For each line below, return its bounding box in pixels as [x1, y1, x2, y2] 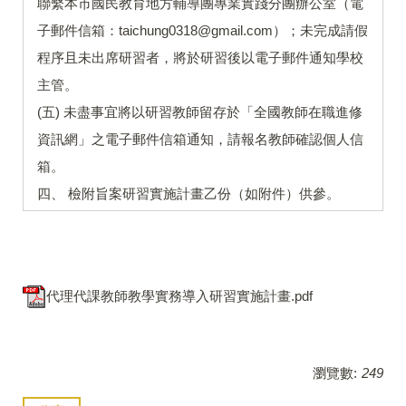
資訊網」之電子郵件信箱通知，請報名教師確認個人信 [37, 131, 363, 148]
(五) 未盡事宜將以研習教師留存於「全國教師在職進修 [37, 104, 362, 121]
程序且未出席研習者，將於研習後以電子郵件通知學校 [37, 50, 363, 66]
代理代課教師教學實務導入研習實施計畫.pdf [46, 287, 313, 304]
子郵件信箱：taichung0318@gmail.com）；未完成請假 [37, 23, 368, 39]
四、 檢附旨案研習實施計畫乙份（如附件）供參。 [37, 186, 340, 202]
